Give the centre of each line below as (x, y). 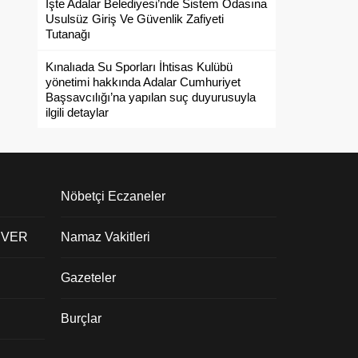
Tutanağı (68, 34)
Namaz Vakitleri (105, 237)
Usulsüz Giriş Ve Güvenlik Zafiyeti (135, 19)
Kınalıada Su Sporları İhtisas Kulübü (139, 67)
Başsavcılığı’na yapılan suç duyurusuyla (151, 97)
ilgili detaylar (77, 112)
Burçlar (81, 318)
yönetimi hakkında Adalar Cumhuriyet (143, 82)
